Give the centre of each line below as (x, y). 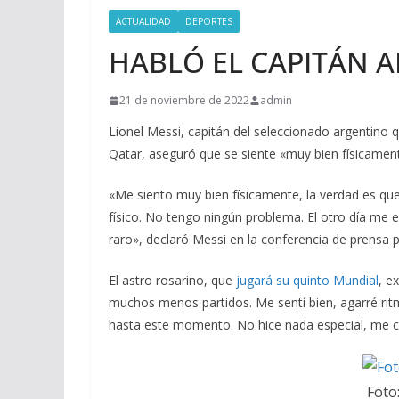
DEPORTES (209, 21)
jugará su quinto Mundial (307, 280)
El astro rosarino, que (172, 280)
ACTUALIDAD (143, 21)
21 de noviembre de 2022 (184, 100)
